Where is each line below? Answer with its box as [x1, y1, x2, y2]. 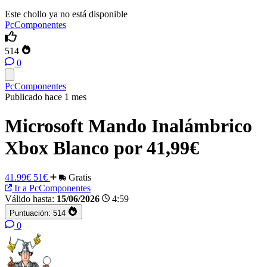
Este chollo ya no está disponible [5, 9, 128, 19]
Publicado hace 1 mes [5, 92, 86, 102]
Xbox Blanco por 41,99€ [5, 137, 199, 159]
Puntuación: [10, 208, 51, 218]
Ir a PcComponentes [12, 182, 91, 193]
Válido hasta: [5, 193, 54, 204]
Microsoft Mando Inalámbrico [5, 115, 252, 137]
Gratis [66, 172, 91, 182]
